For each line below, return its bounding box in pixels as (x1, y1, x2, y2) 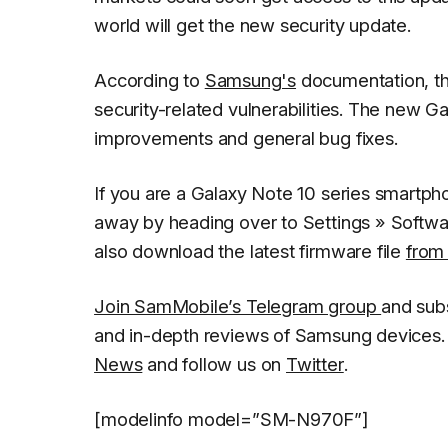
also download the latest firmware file (94, 239, 406, 262)
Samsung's (204, 68, 297, 91)
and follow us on (142, 352, 287, 375)
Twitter (286, 352, 344, 375)
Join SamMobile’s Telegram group (94, 294, 382, 317)
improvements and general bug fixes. (94, 126, 398, 149)
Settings (302, 210, 371, 233)
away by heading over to (94, 210, 303, 233)
